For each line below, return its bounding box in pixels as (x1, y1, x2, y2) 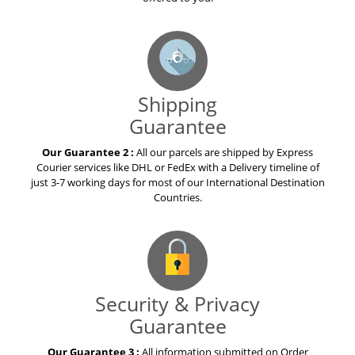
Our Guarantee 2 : (42, 146, 136, 161)
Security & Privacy (95, 291, 260, 319)
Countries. (153, 191, 202, 206)
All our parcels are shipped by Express (136, 146, 313, 161)
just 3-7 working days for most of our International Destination (30, 176, 325, 191)
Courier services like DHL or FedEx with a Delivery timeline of (36, 161, 319, 176)
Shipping (138, 91, 217, 119)
